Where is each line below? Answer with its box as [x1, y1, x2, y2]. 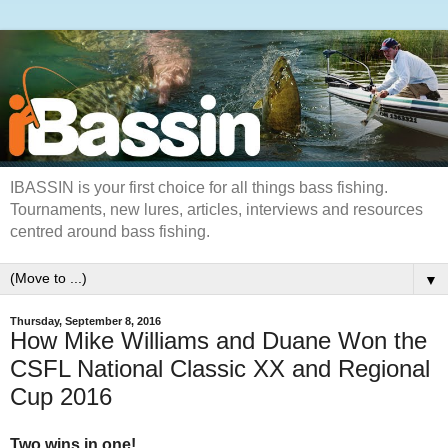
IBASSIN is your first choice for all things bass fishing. [10, 179, 388, 197]
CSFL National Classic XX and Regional [10, 355, 430, 383]
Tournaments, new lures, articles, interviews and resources [10, 201, 423, 219]
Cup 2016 [10, 383, 112, 411]
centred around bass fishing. [10, 223, 210, 241]
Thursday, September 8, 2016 [10, 315, 161, 328]
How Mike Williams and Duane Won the [10, 327, 427, 355]
